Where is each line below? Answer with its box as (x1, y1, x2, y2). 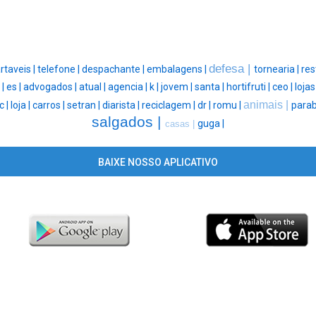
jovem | (160, 81, 195, 93)
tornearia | (253, 63, 301, 75)
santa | (194, 81, 226, 93)
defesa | (208, 61, 254, 76)
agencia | (107, 81, 150, 93)
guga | (197, 118, 224, 130)
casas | (165, 119, 197, 130)
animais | (243, 99, 291, 111)
